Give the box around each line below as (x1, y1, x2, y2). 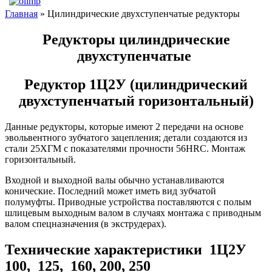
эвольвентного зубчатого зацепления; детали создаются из (5, 132, 247, 143)
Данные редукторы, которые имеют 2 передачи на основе (5, 121, 243, 132)
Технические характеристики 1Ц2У (5, 241, 246, 257)
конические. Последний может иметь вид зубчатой (5, 185, 216, 196)
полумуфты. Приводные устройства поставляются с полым (5, 196, 251, 207)
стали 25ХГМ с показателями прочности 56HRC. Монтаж (5, 143, 245, 154)
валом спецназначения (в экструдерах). (5, 218, 166, 229)
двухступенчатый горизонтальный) (18, 92, 254, 109)
